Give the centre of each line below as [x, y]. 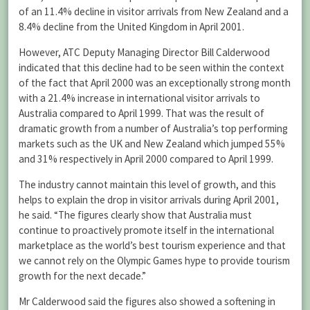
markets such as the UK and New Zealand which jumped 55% [152, 143]
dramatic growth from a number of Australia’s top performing [153, 128]
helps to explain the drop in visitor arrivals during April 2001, [149, 199]
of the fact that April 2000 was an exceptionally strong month [155, 82]
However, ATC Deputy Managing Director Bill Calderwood [144, 52]
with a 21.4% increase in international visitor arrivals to [139, 98]
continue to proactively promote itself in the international [146, 230]
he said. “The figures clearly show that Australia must [135, 215]
